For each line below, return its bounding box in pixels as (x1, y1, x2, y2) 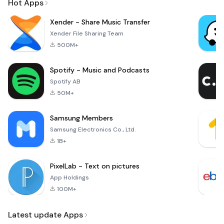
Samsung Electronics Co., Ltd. (50, 125, 136, 134)
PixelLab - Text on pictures (50, 161, 139, 171)
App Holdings (50, 173, 89, 182)
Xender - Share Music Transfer (50, 17, 150, 27)
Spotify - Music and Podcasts (50, 65, 149, 75)
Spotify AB (50, 77, 80, 86)
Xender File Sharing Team (50, 29, 123, 38)
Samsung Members (50, 113, 113, 123)
